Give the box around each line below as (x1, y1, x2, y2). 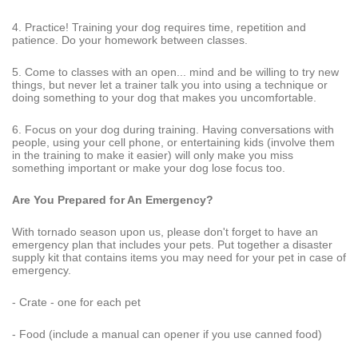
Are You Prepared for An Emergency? (12, 193, 213, 206)
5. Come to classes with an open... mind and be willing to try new (12, 65, 339, 78)
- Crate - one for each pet (12, 295, 141, 308)
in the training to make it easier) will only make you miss (12, 148, 293, 161)
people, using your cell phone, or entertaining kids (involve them (12, 135, 335, 149)
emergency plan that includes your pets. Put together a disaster (12, 237, 332, 251)
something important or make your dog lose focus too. (12, 161, 285, 174)
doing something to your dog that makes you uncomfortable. (12, 90, 316, 104)
